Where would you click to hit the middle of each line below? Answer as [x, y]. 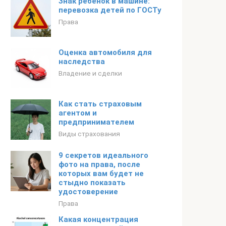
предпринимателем [96, 122]
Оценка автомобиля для [105, 52]
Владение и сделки [90, 73]
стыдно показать [92, 183]
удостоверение [88, 192]
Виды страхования [89, 134]
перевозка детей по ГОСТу [110, 10]
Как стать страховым [100, 104]
